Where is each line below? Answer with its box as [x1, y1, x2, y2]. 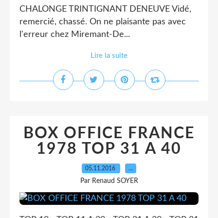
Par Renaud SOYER [80, 178, 138, 184]
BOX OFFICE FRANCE [23, 126, 195, 141]
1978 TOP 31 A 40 [36, 141, 182, 157]
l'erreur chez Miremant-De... [19, 30, 130, 39]
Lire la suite [91, 52, 127, 59]
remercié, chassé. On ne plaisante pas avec [19, 18, 186, 26]
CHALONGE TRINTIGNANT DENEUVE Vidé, [19, 5, 191, 14]
